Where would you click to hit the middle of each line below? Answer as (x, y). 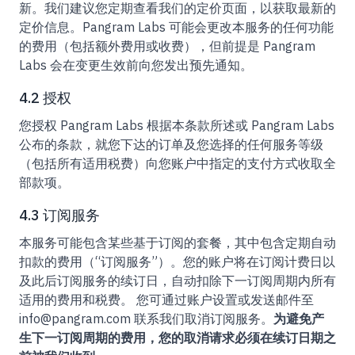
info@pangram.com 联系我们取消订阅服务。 (146, 319)
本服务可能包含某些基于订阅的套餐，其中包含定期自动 (177, 242)
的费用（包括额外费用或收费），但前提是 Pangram (167, 46)
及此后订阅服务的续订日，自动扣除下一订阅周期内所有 (177, 281)
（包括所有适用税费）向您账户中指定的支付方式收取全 (177, 163)
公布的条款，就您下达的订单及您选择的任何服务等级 (171, 144)
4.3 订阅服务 (59, 215)
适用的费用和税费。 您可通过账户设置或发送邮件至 (166, 300)
